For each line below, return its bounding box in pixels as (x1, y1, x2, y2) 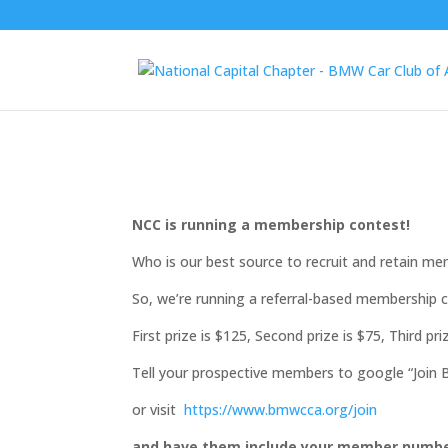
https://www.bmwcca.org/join (184, 399, 377, 419)
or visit (132, 399, 184, 419)
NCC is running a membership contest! (132, 214, 410, 234)
